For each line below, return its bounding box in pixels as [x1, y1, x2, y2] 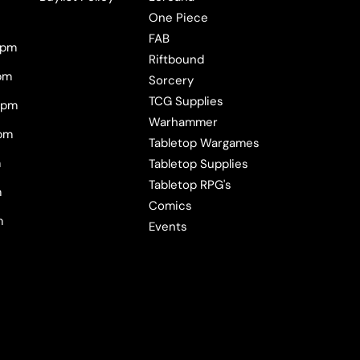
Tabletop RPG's [149, 177, 232, 193]
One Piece [149, 10, 209, 26]
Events [149, 219, 188, 235]
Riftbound [149, 51, 205, 67]
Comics [149, 198, 193, 214]
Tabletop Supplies [149, 156, 249, 172]
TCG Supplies [149, 93, 224, 109]
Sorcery [149, 72, 194, 88]
